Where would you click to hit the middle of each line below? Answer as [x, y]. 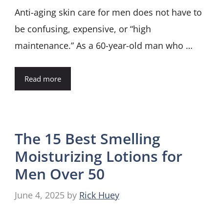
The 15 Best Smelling [88, 138]
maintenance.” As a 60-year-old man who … [104, 45]
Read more [43, 78]
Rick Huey [99, 195]
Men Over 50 [60, 174]
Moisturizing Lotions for [99, 156]
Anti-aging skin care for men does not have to [108, 12]
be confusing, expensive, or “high [83, 29]
